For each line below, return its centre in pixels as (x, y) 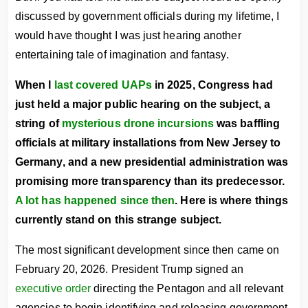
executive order (53, 288)
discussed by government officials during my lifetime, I (147, 16)
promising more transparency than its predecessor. (150, 181)
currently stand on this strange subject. (119, 220)
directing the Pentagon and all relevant (187, 288)
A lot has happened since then (95, 200)
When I (35, 85)
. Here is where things (232, 200)
